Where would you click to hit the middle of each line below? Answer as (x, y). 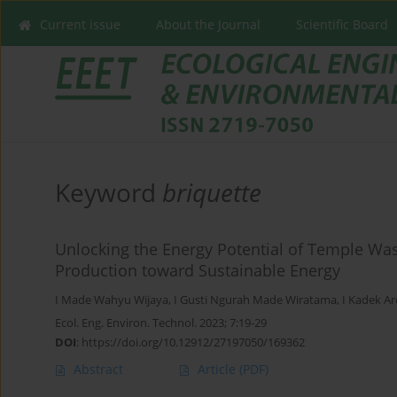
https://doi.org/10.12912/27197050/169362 (193, 343)
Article (218, 370)
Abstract (98, 370)
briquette (212, 193)
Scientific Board (342, 24)
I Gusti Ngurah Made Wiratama (255, 300)
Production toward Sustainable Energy (198, 271)
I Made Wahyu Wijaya (112, 300)
